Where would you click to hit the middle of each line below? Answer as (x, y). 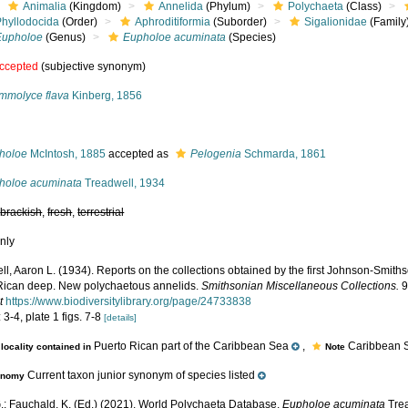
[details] (121, 317)
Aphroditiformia (173, 22)
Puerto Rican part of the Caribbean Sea (192, 346)
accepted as (139, 154)
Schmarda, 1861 (284, 154)
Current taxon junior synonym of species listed (140, 375)
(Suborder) (239, 22)
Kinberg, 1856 (106, 96)
